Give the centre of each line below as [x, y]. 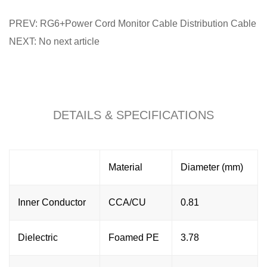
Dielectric [38, 237]
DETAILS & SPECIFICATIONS [133, 115]
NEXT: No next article [54, 41]
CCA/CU [127, 202]
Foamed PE [134, 237]
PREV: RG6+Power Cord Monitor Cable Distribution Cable [133, 23]
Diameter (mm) [212, 167]
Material [125, 167]
